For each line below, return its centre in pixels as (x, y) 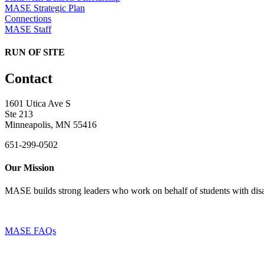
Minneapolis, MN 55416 (51, 124)
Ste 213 (19, 114)
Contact (29, 78)
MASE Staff (28, 29)
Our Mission (29, 167)
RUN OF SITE (35, 52)
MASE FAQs (30, 231)
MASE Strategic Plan (45, 8)
